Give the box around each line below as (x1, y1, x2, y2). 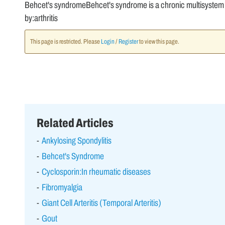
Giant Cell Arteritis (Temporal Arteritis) (41, 197, 161, 208)
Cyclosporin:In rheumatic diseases (41, 166, 151, 177)
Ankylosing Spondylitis (41, 135, 111, 146)
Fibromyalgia (41, 182, 82, 192)
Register (118, 38, 138, 45)
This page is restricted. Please (30, 38, 101, 45)
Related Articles (36, 116, 114, 130)
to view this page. (138, 38, 179, 45)
